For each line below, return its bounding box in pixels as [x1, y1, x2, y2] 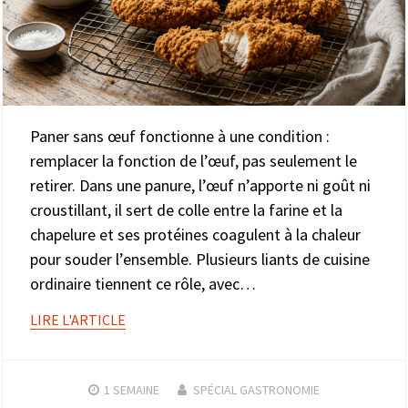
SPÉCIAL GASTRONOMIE [193, 381, 320, 398]
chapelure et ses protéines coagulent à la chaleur [30, 223, 361, 245]
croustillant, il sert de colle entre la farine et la [30, 199, 342, 220]
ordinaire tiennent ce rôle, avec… [30, 272, 256, 294]
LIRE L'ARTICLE [30, 310, 126, 329]
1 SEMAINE [104, 381, 159, 398]
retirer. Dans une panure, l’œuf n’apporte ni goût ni [30, 174, 371, 196]
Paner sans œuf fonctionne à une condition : [30, 125, 330, 147]
